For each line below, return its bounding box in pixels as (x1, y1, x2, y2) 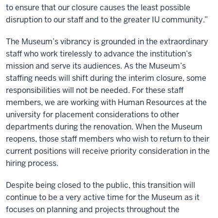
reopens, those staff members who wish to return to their (6, 133, 209, 144)
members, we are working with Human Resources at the (6, 97, 207, 108)
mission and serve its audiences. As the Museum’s (6, 60, 186, 71)
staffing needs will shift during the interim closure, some (6, 73, 206, 83)
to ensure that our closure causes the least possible (6, 2, 190, 13)
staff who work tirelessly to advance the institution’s (6, 48, 192, 59)
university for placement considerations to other (6, 109, 179, 120)
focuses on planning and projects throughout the (6, 204, 180, 215)
